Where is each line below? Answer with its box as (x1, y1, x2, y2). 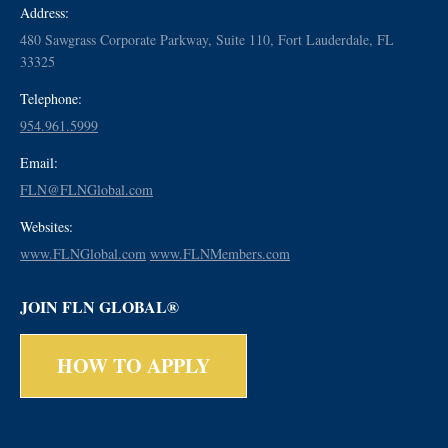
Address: (20, 2, 69, 22)
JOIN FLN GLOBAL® (20, 294, 179, 318)
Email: (20, 152, 58, 172)
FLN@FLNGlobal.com (20, 179, 153, 199)
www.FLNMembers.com (150, 243, 290, 263)
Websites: (20, 216, 73, 236)
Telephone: (20, 88, 82, 108)
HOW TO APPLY (57, 350, 210, 380)
